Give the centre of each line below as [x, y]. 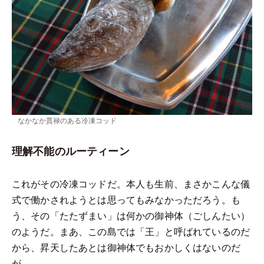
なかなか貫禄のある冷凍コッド [67, 120]
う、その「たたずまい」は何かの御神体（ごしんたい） [131, 215]
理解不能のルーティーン [71, 151]
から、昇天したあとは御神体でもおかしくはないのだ [126, 247]
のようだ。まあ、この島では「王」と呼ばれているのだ [131, 231]
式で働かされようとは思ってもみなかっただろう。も [126, 199]
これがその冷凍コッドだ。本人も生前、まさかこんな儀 [131, 183]
